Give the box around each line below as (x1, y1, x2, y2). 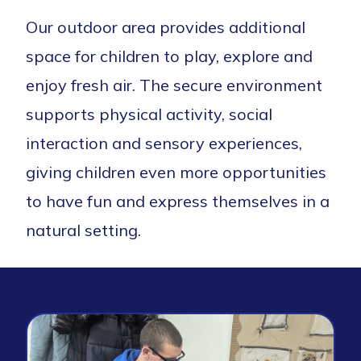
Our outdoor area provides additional (26, 16, 305, 37)
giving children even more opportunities (26, 161, 326, 182)
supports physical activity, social (26, 103, 272, 124)
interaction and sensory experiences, (26, 132, 302, 153)
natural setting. (26, 219, 141, 240)
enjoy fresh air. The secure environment (26, 74, 322, 95)
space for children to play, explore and (26, 45, 313, 66)
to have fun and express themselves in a (26, 190, 330, 211)
